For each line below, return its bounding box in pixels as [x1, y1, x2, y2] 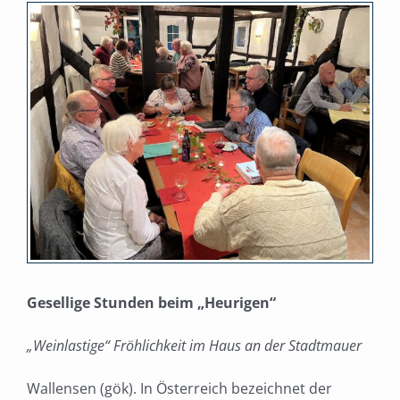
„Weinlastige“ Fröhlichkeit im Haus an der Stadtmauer [27, 336, 362, 356]
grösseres [29, 32, 96, 53]
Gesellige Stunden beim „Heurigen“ [27, 293, 276, 313]
